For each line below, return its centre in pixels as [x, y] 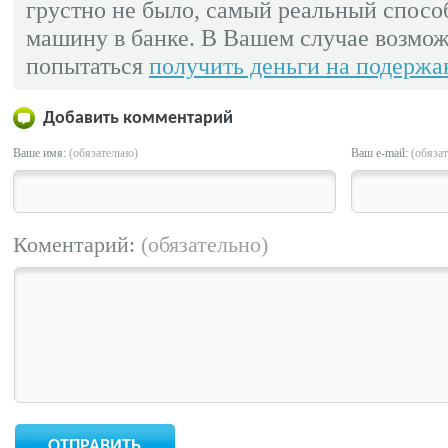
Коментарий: [77, 244]
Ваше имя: [41, 153]
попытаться [87, 65]
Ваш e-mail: [381, 153]
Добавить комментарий [138, 118]
